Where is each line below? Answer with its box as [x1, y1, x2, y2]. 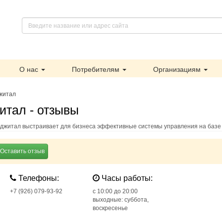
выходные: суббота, [92, 196, 149, 203]
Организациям [153, 65, 203, 73]
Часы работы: [99, 174, 153, 182]
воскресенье [92, 205, 128, 212]
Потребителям [72, 65, 121, 73]
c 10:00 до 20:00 [92, 188, 138, 195]
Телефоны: [16, 174, 59, 182]
